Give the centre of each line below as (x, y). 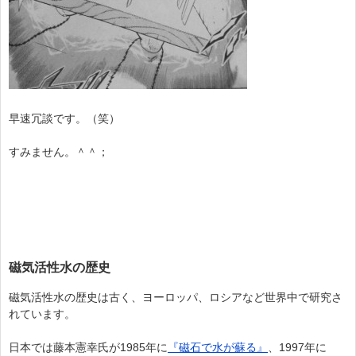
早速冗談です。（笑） (64, 119)
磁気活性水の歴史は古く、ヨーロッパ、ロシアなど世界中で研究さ (176, 298)
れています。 (42, 314)
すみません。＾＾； (59, 152)
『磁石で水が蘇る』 (218, 348)
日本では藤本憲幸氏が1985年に (88, 348)
